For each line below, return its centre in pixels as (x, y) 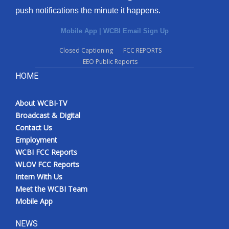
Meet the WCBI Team (51, 189)
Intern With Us (39, 176)
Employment (36, 140)
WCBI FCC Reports (46, 152)
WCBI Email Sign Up (136, 31)
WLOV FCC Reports (47, 164)
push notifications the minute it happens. (88, 10)
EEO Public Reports (110, 61)
